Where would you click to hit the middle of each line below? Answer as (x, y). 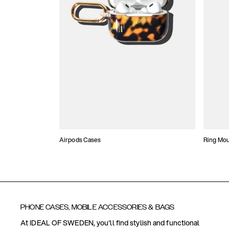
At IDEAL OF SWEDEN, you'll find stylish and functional (110, 223)
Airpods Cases (80, 140)
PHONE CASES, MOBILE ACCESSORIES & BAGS (98, 207)
